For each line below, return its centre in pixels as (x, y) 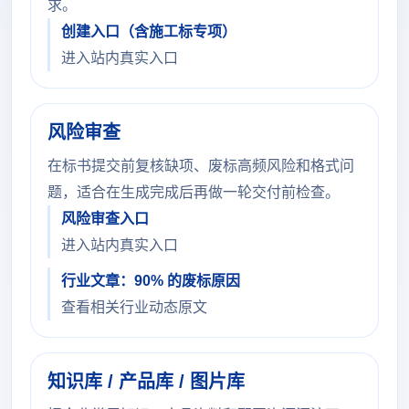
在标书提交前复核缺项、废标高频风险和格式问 (201, 166)
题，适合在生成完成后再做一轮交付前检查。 (194, 192)
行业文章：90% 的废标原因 (151, 281)
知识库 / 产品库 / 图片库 (146, 382)
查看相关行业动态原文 (134, 307)
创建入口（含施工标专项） (149, 31)
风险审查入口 (105, 219)
